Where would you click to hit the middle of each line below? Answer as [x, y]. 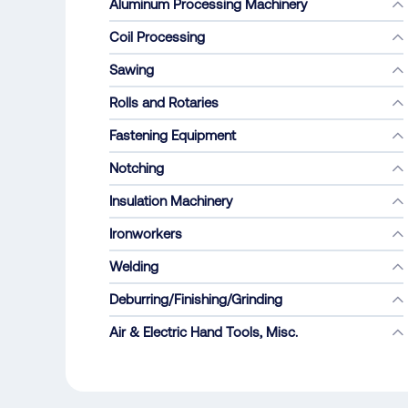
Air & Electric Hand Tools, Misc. [204, 332]
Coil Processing [157, 37]
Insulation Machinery [171, 201]
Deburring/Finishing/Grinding [196, 299]
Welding [134, 266]
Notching [137, 168]
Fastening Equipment [173, 135]
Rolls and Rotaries [164, 102]
